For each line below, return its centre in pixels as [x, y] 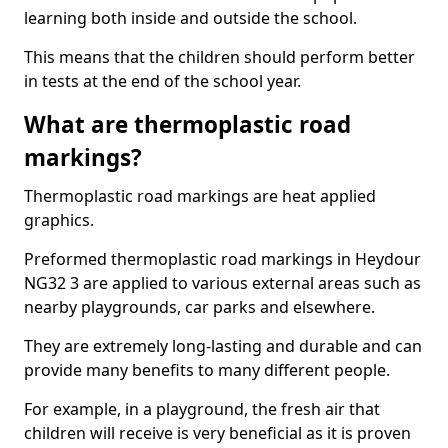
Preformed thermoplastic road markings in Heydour [222, 259]
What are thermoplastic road [187, 124]
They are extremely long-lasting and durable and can [223, 346]
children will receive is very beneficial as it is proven [217, 433]
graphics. [59, 220]
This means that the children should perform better [219, 57]
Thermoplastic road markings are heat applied [200, 196]
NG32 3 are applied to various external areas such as [222, 283]
